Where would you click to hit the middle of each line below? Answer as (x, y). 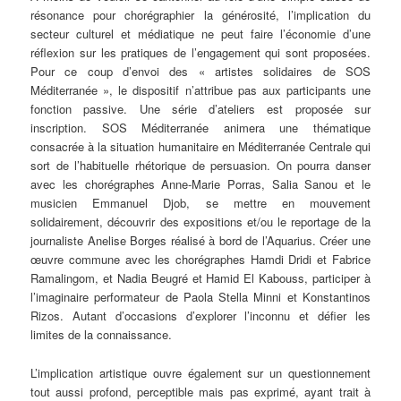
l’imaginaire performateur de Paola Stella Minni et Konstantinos (200, 297)
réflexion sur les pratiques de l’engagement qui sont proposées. (200, 53)
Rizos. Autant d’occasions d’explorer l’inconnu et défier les (200, 316)
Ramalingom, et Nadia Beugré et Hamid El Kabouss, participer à (200, 278)
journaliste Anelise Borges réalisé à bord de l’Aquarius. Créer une (200, 241)
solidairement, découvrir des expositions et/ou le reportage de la (200, 222)
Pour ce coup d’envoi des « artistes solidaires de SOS (200, 72)
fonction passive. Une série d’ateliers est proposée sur (200, 109)
